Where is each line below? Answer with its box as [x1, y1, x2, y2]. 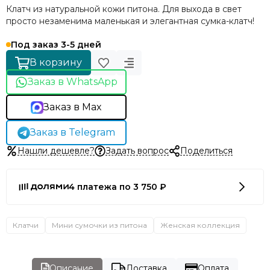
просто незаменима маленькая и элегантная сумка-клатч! [6, 16, 254, 27]
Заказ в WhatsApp [28, 76, 118, 88]
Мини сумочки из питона [52, 220, 147, 230]
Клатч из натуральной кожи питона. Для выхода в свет [6, 4, 242, 15]
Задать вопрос [105, 145, 169, 157]
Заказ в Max [43, 101, 102, 113]
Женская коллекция [160, 220, 240, 230]
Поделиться [180, 145, 233, 157]
